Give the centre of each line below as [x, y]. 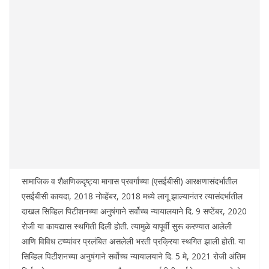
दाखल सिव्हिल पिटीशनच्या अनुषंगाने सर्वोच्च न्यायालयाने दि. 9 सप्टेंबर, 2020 [134, 211]
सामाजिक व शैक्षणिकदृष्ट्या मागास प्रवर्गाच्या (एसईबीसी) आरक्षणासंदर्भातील [129, 181]
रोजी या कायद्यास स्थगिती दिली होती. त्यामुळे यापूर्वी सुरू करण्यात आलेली [127, 226]
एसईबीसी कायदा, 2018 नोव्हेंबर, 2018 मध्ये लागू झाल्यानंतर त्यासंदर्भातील [132, 196]
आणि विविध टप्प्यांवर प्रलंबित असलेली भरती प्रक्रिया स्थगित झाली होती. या [133, 241]
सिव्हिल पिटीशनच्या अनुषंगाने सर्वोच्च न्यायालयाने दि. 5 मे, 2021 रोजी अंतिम [134, 256]
